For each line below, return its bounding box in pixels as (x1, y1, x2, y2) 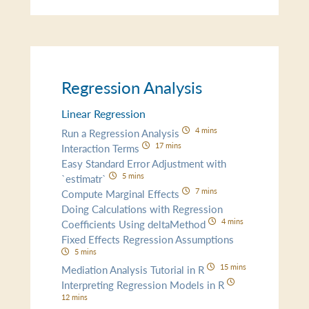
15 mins (219, 260, 246, 272)
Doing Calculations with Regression (61, 201, 223, 216)
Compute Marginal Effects (61, 186, 183, 201)
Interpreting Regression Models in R (61, 277, 228, 292)
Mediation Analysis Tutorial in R (61, 261, 208, 277)
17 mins (154, 139, 181, 150)
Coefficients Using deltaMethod (61, 216, 209, 231)
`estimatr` (61, 170, 110, 186)
